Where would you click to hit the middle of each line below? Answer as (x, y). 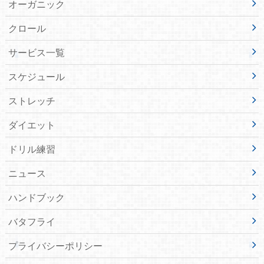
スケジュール (36, 76)
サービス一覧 (36, 52)
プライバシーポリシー (55, 245)
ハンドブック (36, 197)
